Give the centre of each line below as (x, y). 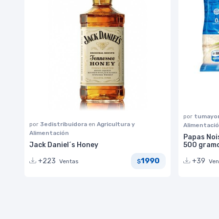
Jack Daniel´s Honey (64, 145)
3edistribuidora (64, 124)
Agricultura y (116, 124)
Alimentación (49, 133)
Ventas (69, 161)
